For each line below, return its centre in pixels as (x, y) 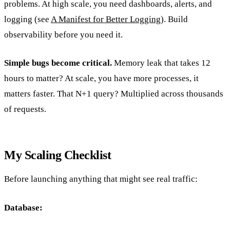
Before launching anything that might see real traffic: (101, 179)
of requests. (25, 109)
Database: (23, 207)
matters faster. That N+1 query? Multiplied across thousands (114, 94)
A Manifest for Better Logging (106, 19)
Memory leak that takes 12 (161, 63)
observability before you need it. (63, 34)
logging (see (27, 19)
